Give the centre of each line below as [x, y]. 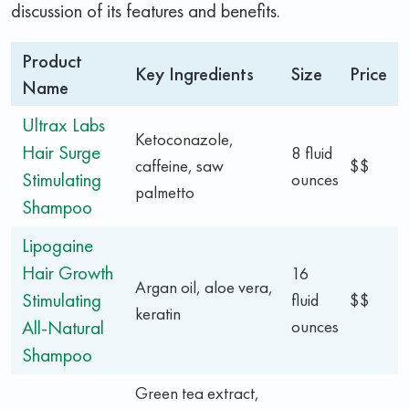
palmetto [165, 192]
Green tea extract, [197, 393]
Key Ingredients [194, 73]
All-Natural [63, 327]
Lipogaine [58, 245]
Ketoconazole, [184, 139]
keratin [158, 313]
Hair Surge [61, 152]
